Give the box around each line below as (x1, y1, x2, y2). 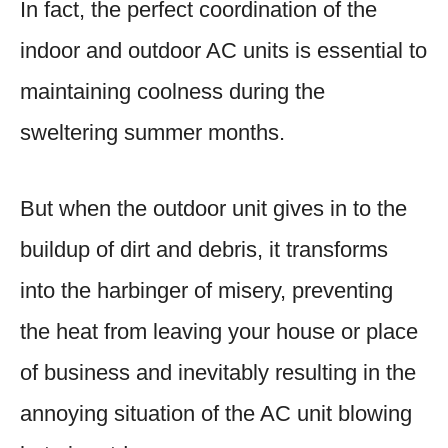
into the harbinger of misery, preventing (20, 277, 393, 303)
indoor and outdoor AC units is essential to (20, 37, 427, 63)
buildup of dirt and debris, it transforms (20, 236, 388, 262)
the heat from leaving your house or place (20, 318, 418, 344)
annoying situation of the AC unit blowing (20, 400, 412, 426)
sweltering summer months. (20, 119, 285, 145)
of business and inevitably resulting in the (20, 359, 416, 385)
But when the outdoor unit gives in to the (20, 195, 407, 221)
